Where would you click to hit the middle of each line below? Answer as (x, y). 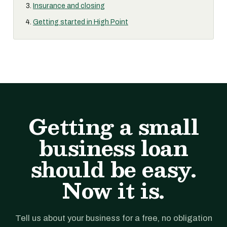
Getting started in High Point (81, 22)
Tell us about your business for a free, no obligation (113, 218)
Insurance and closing (69, 6)
